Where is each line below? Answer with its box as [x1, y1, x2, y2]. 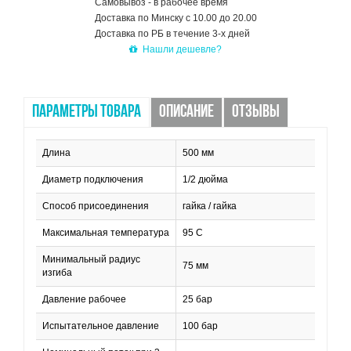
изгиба [42, 267, 72, 278]
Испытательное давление [42, 320, 159, 331]
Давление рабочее [42, 294, 126, 305]
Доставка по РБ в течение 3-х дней [94, 28, 250, 39]
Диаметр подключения [42, 174, 143, 185]
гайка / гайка [183, 201, 237, 212]
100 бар [183, 320, 218, 331]
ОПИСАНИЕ [159, 103, 214, 121]
